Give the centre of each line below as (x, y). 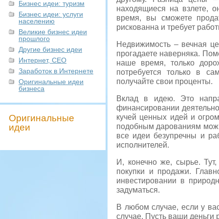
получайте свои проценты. (164, 81)
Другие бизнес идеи (50, 49)
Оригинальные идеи (51, 82)
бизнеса (32, 88)
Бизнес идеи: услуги (51, 14)
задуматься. (138, 190)
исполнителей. (143, 145)
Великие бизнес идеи (53, 32)
